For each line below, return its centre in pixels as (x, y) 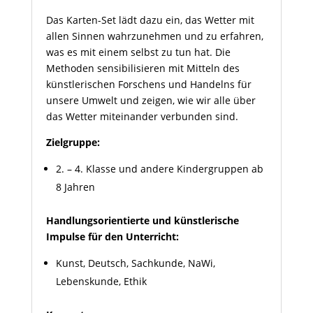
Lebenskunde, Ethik (101, 281)
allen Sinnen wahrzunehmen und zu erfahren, (154, 36)
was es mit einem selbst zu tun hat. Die (138, 52)
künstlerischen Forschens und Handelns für (148, 84)
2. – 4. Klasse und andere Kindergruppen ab (159, 169)
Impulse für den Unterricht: (113, 236)
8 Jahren (75, 187)
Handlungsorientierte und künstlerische (142, 220)
